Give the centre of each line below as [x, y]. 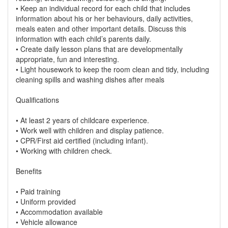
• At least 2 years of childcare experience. [82, 120]
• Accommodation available [59, 212]
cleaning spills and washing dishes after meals [90, 79]
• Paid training [38, 191]
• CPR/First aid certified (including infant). [82, 140]
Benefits [29, 171]
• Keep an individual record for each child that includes [103, 8]
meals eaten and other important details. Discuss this [101, 28]
